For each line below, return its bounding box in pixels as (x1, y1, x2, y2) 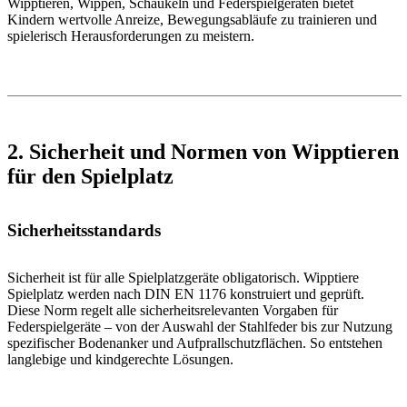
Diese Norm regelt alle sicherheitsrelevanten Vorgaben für (7, 303, 338, 319)
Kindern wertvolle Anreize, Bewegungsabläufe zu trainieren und (7, 12, 377, 28)
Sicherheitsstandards (7, 221, 161, 241)
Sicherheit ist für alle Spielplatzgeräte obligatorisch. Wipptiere (7, 270, 359, 286)
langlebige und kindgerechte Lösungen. (7, 352, 233, 368)
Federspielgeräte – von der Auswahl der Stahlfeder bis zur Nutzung (7, 319, 392, 335)
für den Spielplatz (7, 164, 174, 189)
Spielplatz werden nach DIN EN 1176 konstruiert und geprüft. (7, 286, 364, 303)
